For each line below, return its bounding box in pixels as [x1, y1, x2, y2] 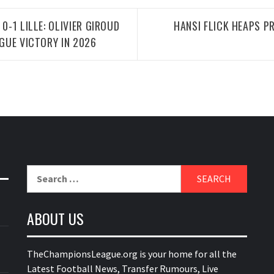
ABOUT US [27, 207, 84, 229]
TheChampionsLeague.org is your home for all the [27, 248, 237, 260]
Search [26, 166, 57, 178]
